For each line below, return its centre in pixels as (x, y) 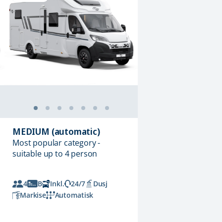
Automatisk (74, 195)
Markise (33, 195)
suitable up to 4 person (55, 154)
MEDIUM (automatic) (56, 132)
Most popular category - (56, 143)
